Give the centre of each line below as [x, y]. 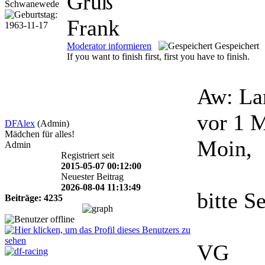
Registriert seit [87, 156]
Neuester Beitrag [92, 177]
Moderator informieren [109, 46]
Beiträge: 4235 [34, 198]
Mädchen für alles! [40, 134]
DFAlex [20, 124]
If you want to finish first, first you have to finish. [158, 57]
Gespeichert [237, 46]
